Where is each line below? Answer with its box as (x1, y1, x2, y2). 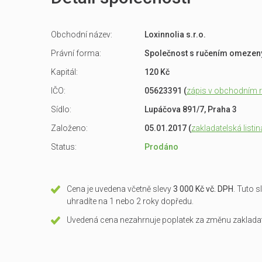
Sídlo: (51, 105, 71, 114)
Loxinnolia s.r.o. (144, 30, 206, 39)
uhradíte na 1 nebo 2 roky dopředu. (67, 196, 194, 206)
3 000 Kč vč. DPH (173, 184, 233, 194)
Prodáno (144, 142, 178, 151)
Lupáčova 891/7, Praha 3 (144, 105, 237, 114)
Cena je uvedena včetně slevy (67, 184, 173, 194)
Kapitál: (51, 67, 78, 77)
